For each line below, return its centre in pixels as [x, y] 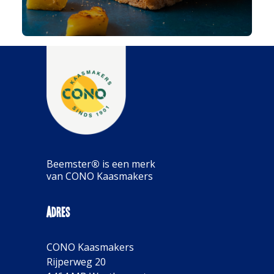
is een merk [128, 164]
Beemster [69, 164]
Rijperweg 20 [76, 262]
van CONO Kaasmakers [100, 176]
